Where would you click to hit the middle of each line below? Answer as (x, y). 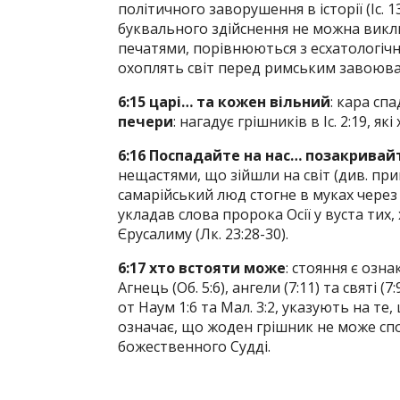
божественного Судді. (194, 346)
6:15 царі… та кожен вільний (224, 102)
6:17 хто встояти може (202, 268)
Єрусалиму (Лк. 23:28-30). (203, 234)
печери (146, 121)
